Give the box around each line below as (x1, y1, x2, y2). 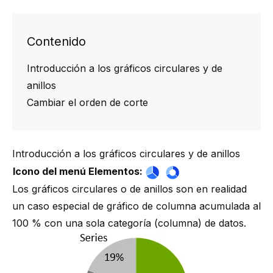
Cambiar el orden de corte (27, 96, 148, 108)
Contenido (27, 34, 86, 49)
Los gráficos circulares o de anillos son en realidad (12, 183, 247, 195)
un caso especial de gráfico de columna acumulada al (12, 200, 261, 212)
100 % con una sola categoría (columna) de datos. (12, 217, 246, 229)
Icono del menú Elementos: (13, 165, 143, 177)
